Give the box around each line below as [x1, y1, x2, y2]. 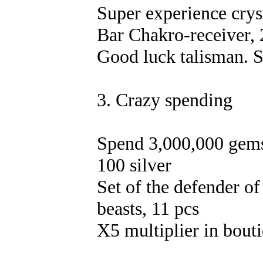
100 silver [97, 154, 171, 176]
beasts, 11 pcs [97, 198, 199, 219]
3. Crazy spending [97, 89, 232, 110]
